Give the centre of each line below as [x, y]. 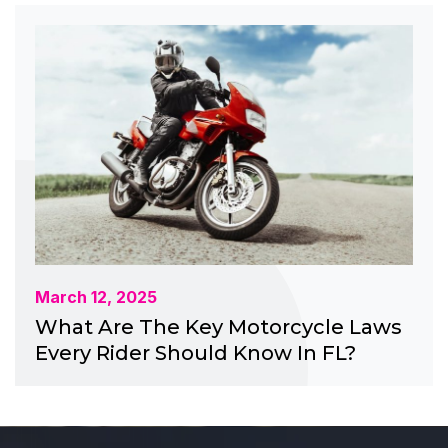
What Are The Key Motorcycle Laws [218, 326]
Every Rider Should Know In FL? [195, 352]
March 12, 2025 [96, 296]
